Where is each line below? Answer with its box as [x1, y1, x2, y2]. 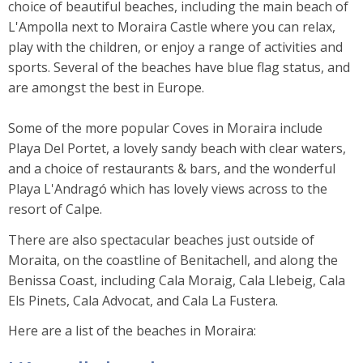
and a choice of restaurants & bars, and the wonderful [8, 160, 335, 178]
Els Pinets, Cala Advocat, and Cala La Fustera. [8, 291, 278, 310]
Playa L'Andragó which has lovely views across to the [8, 180, 327, 199]
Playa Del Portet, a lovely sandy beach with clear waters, [8, 139, 346, 158]
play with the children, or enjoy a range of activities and [8, 38, 343, 57]
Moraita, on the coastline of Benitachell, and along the [8, 250, 338, 269]
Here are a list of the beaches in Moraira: [8, 322, 256, 340]
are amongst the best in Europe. [8, 79, 204, 97]
